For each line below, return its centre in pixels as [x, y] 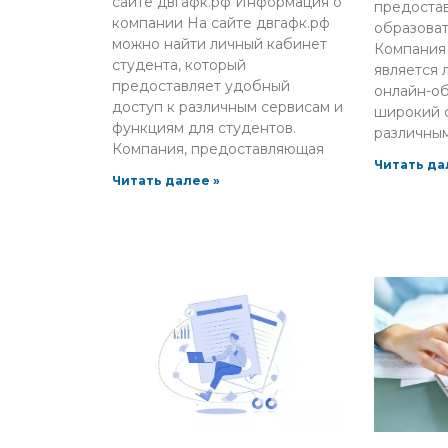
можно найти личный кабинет [219, 44]
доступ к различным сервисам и [227, 107]
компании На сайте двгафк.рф [221, 23]
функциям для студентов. [204, 128]
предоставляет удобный [201, 86]
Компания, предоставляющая [218, 149]
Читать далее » [166, 181]
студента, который [179, 65]
